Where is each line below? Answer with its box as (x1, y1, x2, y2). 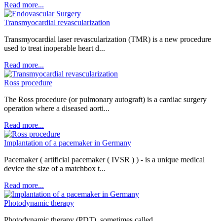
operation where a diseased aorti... (4, 104, 110, 112)
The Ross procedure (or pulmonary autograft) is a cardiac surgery (4, 95, 207, 104)
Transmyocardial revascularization (4, 18, 110, 27)
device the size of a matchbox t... (4, 164, 106, 173)
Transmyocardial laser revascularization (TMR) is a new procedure (4, 35, 211, 43)
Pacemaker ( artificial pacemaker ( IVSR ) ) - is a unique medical (4, 155, 205, 164)
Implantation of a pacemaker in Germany (4, 139, 131, 147)
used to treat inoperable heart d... (4, 44, 105, 52)
